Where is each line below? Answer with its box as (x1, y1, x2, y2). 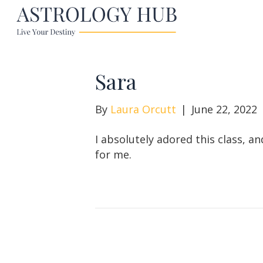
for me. (95, 147, 131, 161)
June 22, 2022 (191, 102, 257, 116)
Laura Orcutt (110, 102, 176, 116)
